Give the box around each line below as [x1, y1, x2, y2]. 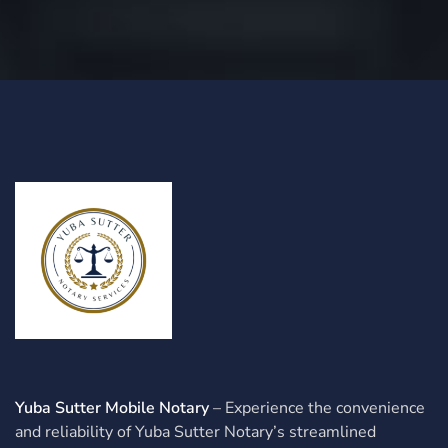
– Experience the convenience [209, 397, 425, 420]
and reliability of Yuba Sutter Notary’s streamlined [15, 421, 376, 444]
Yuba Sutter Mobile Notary [15, 397, 209, 420]
